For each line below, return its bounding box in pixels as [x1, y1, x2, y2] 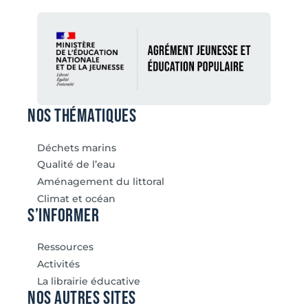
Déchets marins [36, 141, 116, 154]
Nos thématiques [27, 104, 137, 128]
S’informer [27, 203, 100, 227]
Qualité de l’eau [36, 158, 115, 171]
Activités [36, 258, 80, 271]
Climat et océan [36, 192, 115, 205]
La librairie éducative [36, 274, 140, 287]
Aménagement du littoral [36, 175, 164, 188]
